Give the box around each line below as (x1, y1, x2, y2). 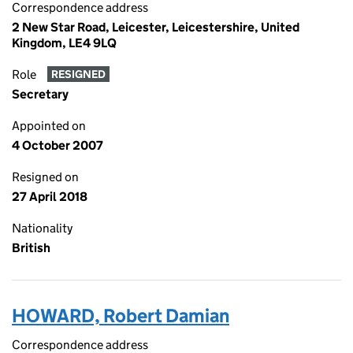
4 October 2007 (12, 138, 103, 153)
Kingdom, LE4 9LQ (12, 35, 117, 50)
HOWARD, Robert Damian (12, 304, 229, 327)
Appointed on (12, 118, 86, 133)
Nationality (12, 221, 72, 236)
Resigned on (12, 169, 79, 184)
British (12, 240, 50, 255)
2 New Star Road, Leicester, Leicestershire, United (12, 20, 299, 35)
